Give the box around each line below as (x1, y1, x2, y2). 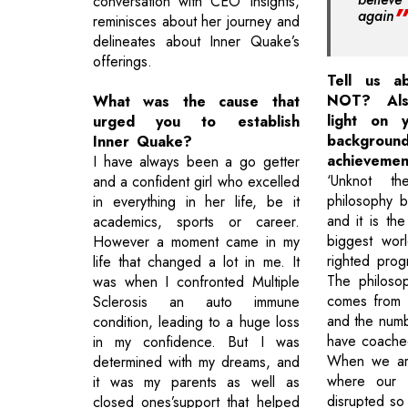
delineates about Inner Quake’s (93, 30, 300, 52)
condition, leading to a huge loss (93, 311, 300, 332)
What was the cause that (93, 90, 300, 112)
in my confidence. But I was (93, 331, 300, 352)
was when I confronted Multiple (93, 270, 300, 292)
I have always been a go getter (93, 150, 300, 172)
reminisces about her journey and (93, 10, 300, 32)
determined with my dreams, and (93, 351, 300, 372)
